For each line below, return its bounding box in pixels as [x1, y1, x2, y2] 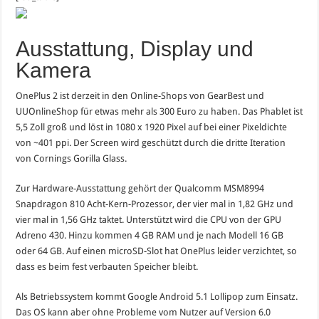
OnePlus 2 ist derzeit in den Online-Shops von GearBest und [16, 90, 265, 101]
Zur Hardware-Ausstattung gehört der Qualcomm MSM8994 [16, 182, 265, 194]
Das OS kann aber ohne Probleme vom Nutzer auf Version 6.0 [16, 306, 271, 318]
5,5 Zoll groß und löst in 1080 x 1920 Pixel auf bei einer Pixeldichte [16, 121, 288, 132]
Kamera [16, 58, 92, 82]
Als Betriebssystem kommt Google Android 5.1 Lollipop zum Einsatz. [16, 291, 298, 302]
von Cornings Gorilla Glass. [16, 152, 127, 164]
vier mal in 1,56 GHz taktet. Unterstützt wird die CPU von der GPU [16, 214, 282, 225]
